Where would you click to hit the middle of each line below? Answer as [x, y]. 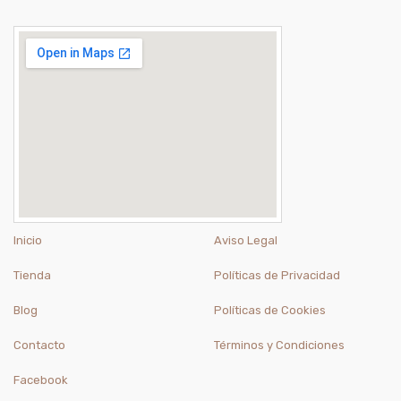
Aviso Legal [246, 241]
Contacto [39, 346]
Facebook [41, 380]
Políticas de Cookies [270, 311]
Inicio [28, 241]
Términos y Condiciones [279, 346]
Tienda [32, 276]
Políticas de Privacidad [277, 276]
